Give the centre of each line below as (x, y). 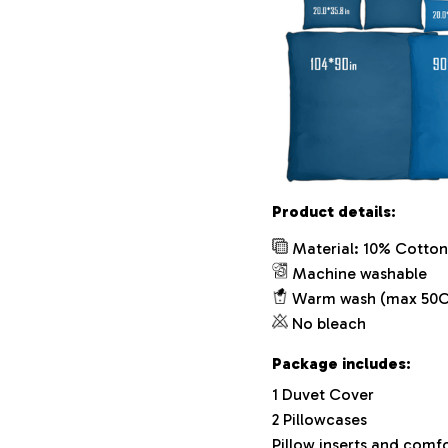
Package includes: (341, 363)
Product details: (334, 211)
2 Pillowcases (319, 420)
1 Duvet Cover (323, 395)
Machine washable (359, 273)
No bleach (331, 323)
